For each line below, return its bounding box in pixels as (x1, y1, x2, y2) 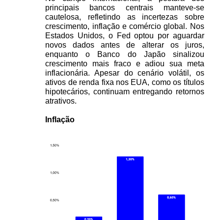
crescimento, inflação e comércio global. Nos (45, 22, 204, 30)
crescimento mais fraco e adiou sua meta (45, 59, 204, 68)
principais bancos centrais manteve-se (45, 3, 204, 12)
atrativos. (45, 96, 77, 105)
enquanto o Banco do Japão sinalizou (45, 50, 204, 58)
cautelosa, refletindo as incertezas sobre (45, 12, 204, 21)
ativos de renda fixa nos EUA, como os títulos (45, 78, 204, 86)
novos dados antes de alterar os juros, (45, 40, 204, 49)
